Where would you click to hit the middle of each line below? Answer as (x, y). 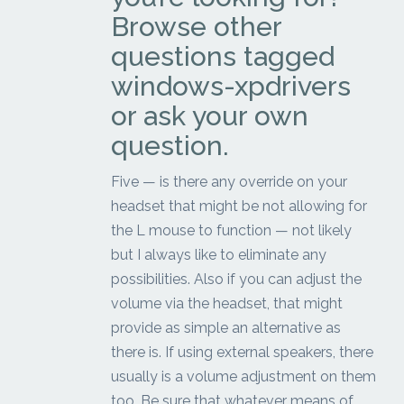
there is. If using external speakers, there (243, 353)
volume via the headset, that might (227, 304)
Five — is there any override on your (230, 182)
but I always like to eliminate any (219, 255)
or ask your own (210, 116)
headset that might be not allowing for (239, 207)
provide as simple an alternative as (226, 328)
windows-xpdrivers (231, 87)
